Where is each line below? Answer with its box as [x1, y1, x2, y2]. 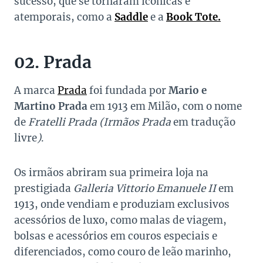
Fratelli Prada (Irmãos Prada [28, 116, 173, 129]
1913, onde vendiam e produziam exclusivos [14, 198, 230, 211]
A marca [14, 84, 58, 97]
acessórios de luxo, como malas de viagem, [14, 214, 227, 227]
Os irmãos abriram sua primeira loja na [14, 166, 208, 180]
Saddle [114, 11, 148, 24]
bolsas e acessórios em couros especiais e [14, 230, 217, 243]
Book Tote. [166, 11, 221, 24]
